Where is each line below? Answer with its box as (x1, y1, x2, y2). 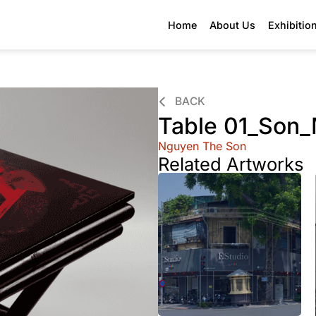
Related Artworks (158, 152, 304, 175)
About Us (209, 18, 255, 31)
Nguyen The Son (158, 138, 246, 153)
